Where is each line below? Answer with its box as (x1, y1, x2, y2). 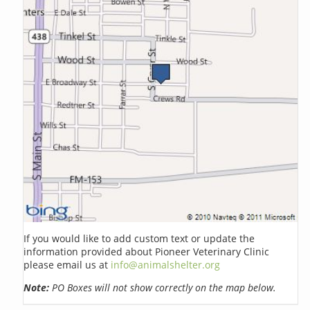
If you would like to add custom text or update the (24, 231, 255, 245)
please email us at (24, 257, 111, 271)
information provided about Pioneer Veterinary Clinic (24, 244, 270, 258)
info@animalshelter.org (111, 257, 221, 271)
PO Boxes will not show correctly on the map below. (49, 280, 277, 294)
